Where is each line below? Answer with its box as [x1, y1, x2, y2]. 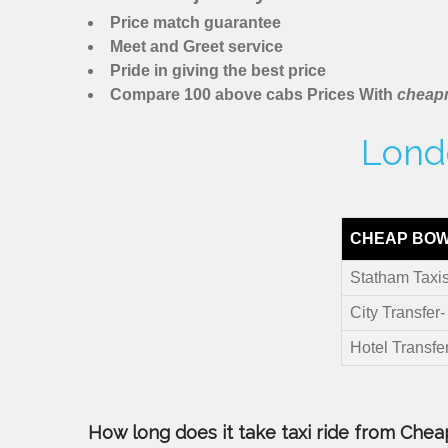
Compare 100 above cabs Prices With [110, 86, 397, 104]
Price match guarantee [110, 14, 281, 32]
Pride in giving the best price [110, 62, 326, 80]
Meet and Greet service [110, 38, 283, 56]
